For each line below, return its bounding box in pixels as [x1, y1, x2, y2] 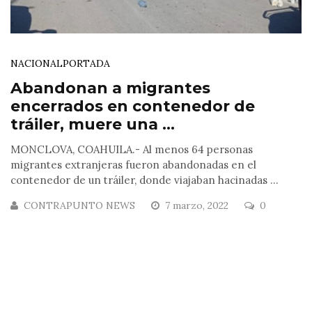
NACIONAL [10, 56, 63, 70]
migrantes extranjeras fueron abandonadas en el [10, 157, 256, 171]
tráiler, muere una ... [10, 114, 175, 134]
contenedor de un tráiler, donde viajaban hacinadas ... [10, 173, 279, 187]
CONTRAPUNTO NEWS [24, 198, 135, 212]
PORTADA [63, 56, 110, 70]
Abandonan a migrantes [10, 78, 210, 97]
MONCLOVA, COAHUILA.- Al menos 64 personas [10, 142, 253, 156]
